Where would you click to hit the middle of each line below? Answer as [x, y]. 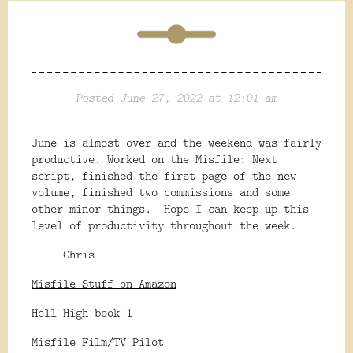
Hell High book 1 [82, 313]
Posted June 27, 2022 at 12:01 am [176, 98]
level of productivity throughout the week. [164, 225]
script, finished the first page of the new [164, 176]
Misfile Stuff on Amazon [104, 284]
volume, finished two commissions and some [161, 192]
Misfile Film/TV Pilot [98, 342]
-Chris [63, 255]
